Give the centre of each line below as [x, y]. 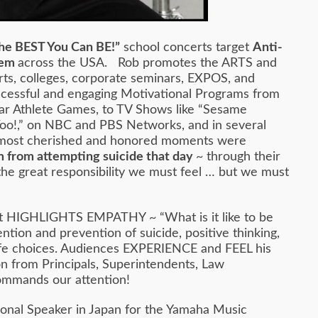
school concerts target [186, 47]
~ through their [238, 157]
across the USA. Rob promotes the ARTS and [147, 63]
